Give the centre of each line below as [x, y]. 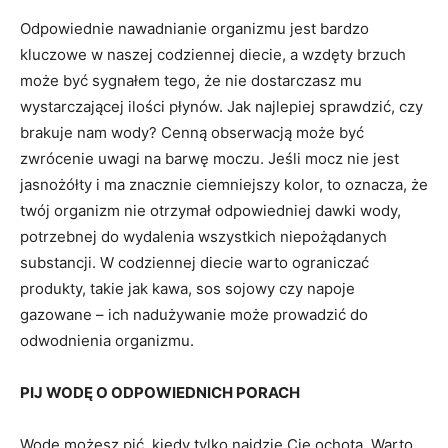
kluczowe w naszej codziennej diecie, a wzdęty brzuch [213, 55]
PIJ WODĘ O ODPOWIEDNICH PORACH [160, 393]
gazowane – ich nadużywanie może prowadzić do [194, 315]
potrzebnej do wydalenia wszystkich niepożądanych [203, 237]
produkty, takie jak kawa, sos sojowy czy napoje [187, 289]
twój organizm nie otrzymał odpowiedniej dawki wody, [210, 211]
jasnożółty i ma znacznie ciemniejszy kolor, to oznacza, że [224, 185]
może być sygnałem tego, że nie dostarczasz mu [191, 81]
